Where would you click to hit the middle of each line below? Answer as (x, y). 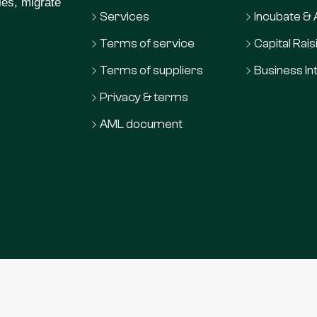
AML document (142, 125)
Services (125, 17)
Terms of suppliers (152, 71)
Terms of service (148, 44)
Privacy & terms (144, 98)
